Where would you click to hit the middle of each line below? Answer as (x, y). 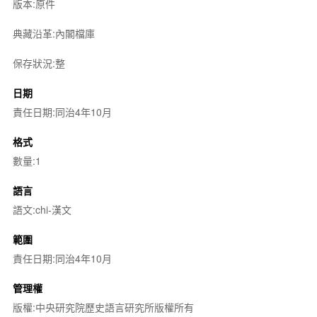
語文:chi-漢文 (42, 209)
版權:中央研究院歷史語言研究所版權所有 (103, 307)
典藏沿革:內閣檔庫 (53, 33)
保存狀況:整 (39, 63)
